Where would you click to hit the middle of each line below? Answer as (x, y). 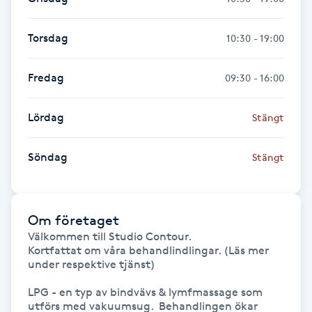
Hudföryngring (47, 86)
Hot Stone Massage (59, 8)
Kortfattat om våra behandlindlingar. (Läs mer (148, 250)
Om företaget (73, 220)
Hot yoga (32, 47)
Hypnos (28, 281)
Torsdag (48, 38)
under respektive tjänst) (92, 264)
